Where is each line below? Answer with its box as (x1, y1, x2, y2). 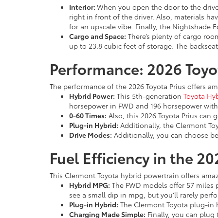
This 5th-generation (115, 91, 183, 101)
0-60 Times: (69, 110, 107, 120)
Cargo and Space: (69, 31, 126, 41)
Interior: (69, 2, 97, 12)
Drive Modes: (69, 130, 112, 140)
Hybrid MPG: (69, 180, 110, 190)
